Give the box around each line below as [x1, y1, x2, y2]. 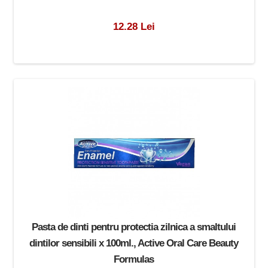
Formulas [114, 253, 154, 266]
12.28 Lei [112, 20, 155, 33]
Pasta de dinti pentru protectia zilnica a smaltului [32, 221, 236, 233]
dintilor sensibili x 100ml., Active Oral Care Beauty [29, 237, 239, 249]
